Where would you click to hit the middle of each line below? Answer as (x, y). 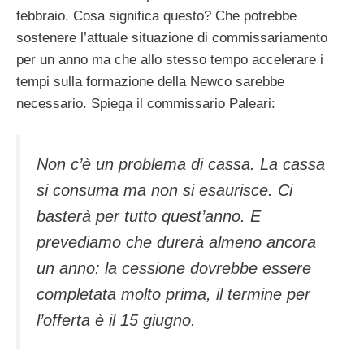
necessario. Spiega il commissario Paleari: (146, 103)
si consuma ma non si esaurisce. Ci (165, 191)
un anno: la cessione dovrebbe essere (174, 269)
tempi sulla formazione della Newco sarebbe (150, 81)
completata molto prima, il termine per (173, 295)
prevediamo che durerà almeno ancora (176, 243)
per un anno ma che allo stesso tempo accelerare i (170, 59)
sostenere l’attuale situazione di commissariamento (172, 37)
